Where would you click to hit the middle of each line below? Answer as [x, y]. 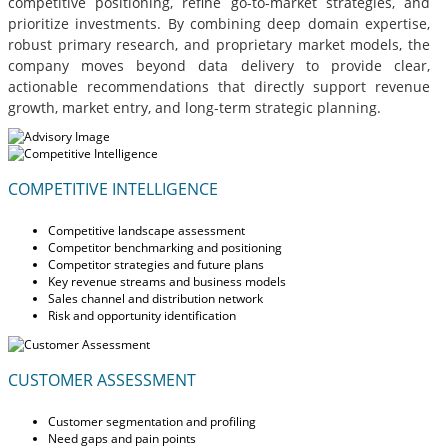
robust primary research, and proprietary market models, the [219, 44]
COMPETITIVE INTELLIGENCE [113, 188]
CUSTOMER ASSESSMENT [102, 379]
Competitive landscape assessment [146, 230]
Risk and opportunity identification [142, 315]
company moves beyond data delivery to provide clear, [219, 65]
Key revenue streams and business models [167, 281]
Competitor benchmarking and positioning [165, 247]
